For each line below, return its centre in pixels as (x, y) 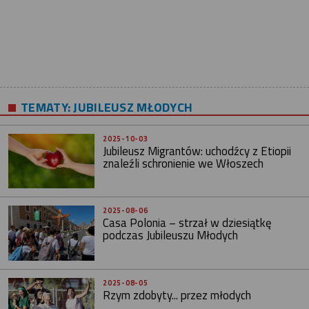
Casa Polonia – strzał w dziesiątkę (187, 223)
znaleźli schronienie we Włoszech (183, 163)
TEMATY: (46, 107)
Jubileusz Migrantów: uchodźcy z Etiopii (197, 151)
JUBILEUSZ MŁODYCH (132, 107)
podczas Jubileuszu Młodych (171, 236)
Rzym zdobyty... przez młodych (177, 295)
